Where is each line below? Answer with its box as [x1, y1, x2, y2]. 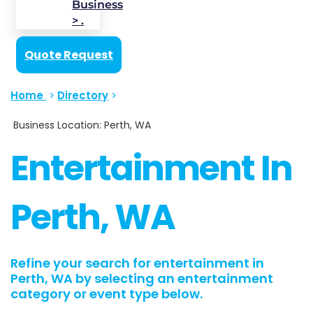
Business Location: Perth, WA [10, 117, 152, 132]
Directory [57, 87, 109, 103]
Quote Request [24, 46, 113, 63]
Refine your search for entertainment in [10, 254, 265, 272]
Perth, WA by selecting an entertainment [10, 270, 274, 288]
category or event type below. [10, 285, 203, 303]
